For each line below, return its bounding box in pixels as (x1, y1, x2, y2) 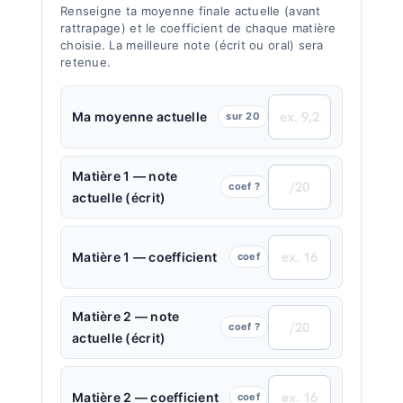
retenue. (60, 54, 112, 69)
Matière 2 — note (72, 308, 180, 324)
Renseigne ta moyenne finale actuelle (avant (60, 3, 321, 18)
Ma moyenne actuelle (72, 108, 208, 124)
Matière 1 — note (72, 167, 178, 184)
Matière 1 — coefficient (72, 248, 218, 264)
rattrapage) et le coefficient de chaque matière (60, 20, 336, 35)
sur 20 (226, 110, 260, 122)
